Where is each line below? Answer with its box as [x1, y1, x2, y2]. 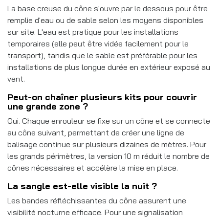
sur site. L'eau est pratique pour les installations [7, 26, 178, 37]
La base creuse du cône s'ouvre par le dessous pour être [7, 3, 208, 13]
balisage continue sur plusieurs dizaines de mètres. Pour [7, 139, 206, 149]
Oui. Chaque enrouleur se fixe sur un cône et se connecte [7, 115, 210, 126]
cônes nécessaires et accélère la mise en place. [7, 162, 178, 173]
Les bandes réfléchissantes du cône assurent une [7, 195, 186, 205]
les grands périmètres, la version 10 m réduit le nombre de [7, 151, 210, 161]
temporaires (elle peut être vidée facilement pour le [7, 38, 189, 48]
